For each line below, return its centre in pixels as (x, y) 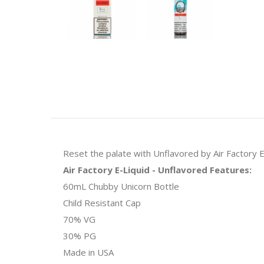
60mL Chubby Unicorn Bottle (121, 186)
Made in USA (88, 252)
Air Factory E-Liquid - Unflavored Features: (157, 169)
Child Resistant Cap (102, 202)
